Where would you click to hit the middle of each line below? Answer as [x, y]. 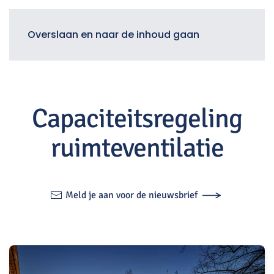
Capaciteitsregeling [137, 119]
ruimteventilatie [137, 148]
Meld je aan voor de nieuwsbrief [131, 195]
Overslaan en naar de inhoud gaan [113, 35]
